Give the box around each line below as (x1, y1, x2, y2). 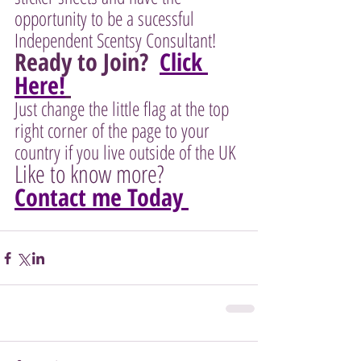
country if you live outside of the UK (15, 139, 240, 165)
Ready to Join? (15, 45, 160, 78)
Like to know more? (15, 157, 173, 190)
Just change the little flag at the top (15, 95, 233, 122)
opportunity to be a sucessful (15, 5, 198, 31)
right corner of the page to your (15, 117, 214, 143)
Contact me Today (15, 180, 189, 214)
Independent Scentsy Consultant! (15, 27, 224, 53)
